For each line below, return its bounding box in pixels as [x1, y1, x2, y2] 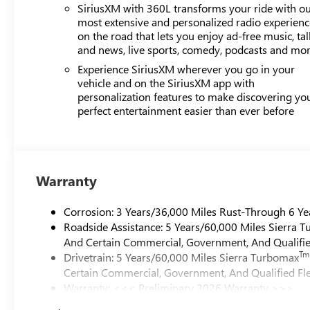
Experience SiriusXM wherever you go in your [77, 61, 295, 76]
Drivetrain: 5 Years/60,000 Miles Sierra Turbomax [64, 249, 300, 264]
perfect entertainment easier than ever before [77, 102, 295, 118]
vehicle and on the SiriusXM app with [77, 75, 255, 90]
